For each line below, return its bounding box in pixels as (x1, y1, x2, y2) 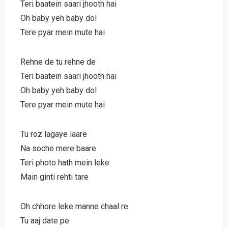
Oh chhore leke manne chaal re (20, 201, 128, 211)
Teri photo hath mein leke (20, 157, 109, 167)
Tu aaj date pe (20, 215, 69, 225)
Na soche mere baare (20, 143, 96, 153)
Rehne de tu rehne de (20, 56, 96, 67)
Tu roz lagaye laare (20, 129, 87, 139)
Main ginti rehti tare (20, 172, 89, 182)
